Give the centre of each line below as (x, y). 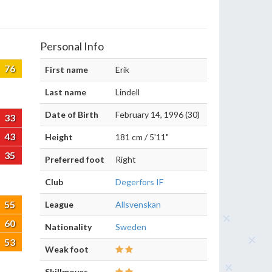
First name (66, 70)
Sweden (131, 227)
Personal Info (72, 46)
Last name (66, 92)
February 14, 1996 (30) (158, 114)
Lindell (127, 92)
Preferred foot (75, 159)
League (59, 204)
